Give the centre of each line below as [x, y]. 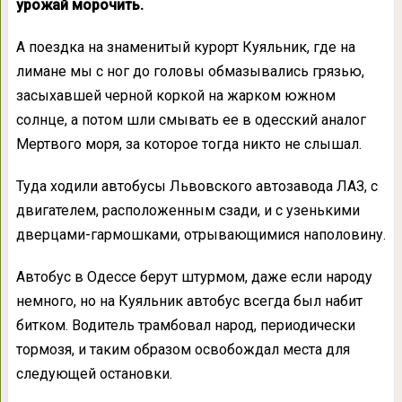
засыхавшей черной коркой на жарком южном [175, 96]
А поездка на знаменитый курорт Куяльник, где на [185, 48]
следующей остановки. [94, 374]
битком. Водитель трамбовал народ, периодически [185, 326]
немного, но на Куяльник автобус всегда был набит [189, 301]
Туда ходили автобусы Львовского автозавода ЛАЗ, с [197, 187]
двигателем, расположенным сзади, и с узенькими [188, 211]
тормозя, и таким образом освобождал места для [183, 350]
